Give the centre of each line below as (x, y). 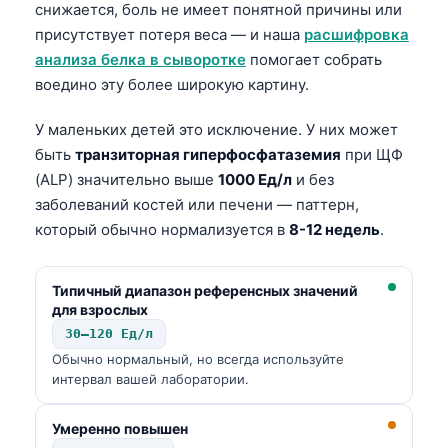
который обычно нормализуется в (162, 229)
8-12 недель (334, 229)
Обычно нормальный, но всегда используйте (198, 358)
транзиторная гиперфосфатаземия (208, 154)
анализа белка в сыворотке (140, 59)
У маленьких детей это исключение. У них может (216, 129)
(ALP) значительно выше (126, 179)
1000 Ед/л (255, 179)
